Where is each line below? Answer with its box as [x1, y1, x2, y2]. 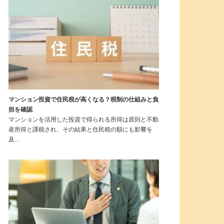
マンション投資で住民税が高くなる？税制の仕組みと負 [8, 95, 158, 103]
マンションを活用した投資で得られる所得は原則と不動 [8, 115, 158, 123]
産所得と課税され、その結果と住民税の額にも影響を [8, 125, 152, 133]
